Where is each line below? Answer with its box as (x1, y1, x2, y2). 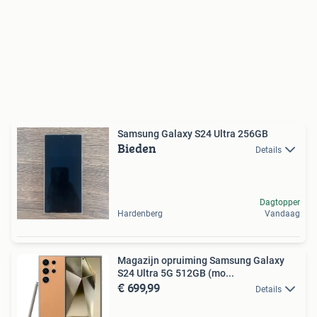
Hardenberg (117, 208, 163, 219)
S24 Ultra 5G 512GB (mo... (117, 267, 234, 279)
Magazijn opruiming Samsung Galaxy (117, 254, 284, 266)
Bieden (117, 138, 156, 158)
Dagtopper (260, 197, 300, 207)
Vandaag (265, 208, 300, 219)
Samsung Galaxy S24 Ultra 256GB (117, 127, 268, 139)
